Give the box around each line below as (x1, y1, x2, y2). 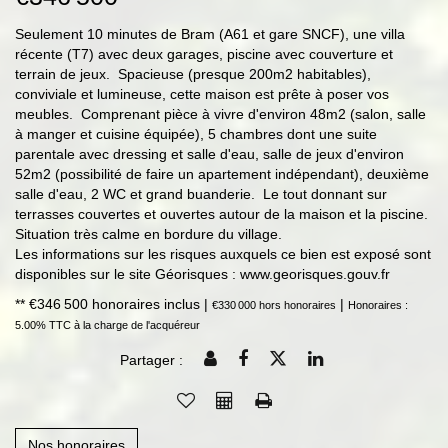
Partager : (120, 352, 183, 368)
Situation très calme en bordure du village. (15, 226, 294, 242)
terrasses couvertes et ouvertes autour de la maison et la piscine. (15, 206, 432, 222)
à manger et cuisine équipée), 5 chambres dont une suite (15, 126, 377, 142)
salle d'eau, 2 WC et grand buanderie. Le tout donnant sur (15, 186, 387, 202)
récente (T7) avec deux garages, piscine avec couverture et (15, 46, 393, 62)
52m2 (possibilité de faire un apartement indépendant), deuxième (15, 166, 429, 182)
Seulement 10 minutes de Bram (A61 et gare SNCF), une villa (15, 26, 405, 42)
